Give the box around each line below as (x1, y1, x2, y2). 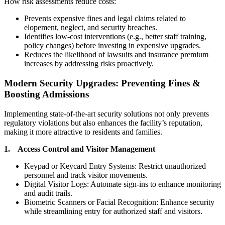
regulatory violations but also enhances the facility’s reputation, (4, 118, 202, 127)
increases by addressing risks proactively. (24, 59, 154, 68)
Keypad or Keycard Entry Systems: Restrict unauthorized (24, 161, 206, 170)
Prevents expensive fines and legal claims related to (24, 14, 186, 23)
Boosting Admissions (4, 89, 89, 100)
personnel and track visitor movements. (24, 170, 148, 179)
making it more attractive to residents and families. (4, 127, 162, 136)
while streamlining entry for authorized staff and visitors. (24, 206, 202, 215)
